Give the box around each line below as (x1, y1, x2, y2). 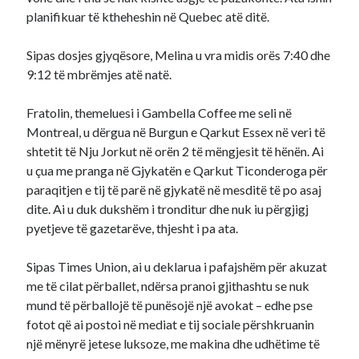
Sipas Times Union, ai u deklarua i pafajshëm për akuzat (26, 259, 328, 274)
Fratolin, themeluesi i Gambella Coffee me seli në (26, 105, 292, 120)
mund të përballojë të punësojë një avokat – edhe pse (26, 297, 313, 313)
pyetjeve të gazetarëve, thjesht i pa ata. (26, 220, 239, 236)
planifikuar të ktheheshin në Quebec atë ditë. (26, 9, 270, 24)
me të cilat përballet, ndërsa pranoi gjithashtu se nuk (26, 278, 310, 293)
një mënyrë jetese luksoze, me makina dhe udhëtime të (26, 336, 321, 351)
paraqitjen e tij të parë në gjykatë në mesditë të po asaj (26, 182, 322, 197)
